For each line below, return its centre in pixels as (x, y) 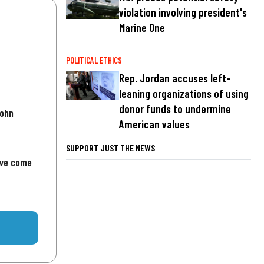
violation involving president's (183, 12)
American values (154, 124)
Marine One (142, 27)
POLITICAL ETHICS (94, 60)
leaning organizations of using (184, 93)
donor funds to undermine (175, 108)
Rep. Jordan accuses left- (175, 78)
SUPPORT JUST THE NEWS (110, 147)
